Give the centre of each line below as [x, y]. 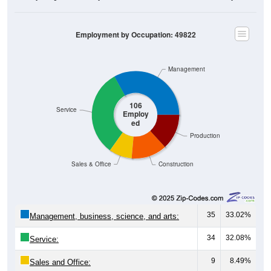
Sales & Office [91, 152]
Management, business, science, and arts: [104, 204]
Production [205, 124]
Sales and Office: [60, 250]
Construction [176, 152]
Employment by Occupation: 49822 [135, 23]
